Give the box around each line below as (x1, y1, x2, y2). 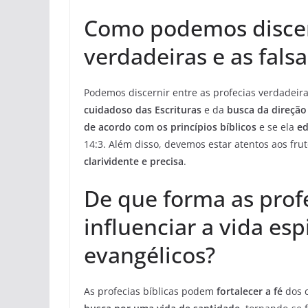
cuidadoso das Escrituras (84, 103, 201, 117)
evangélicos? (84, 240, 215, 270)
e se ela (256, 120, 297, 134)
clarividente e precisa (84, 155, 184, 168)
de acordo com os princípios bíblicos (84, 120, 256, 134)
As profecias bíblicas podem (84, 285, 217, 298)
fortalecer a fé (217, 285, 283, 298)
